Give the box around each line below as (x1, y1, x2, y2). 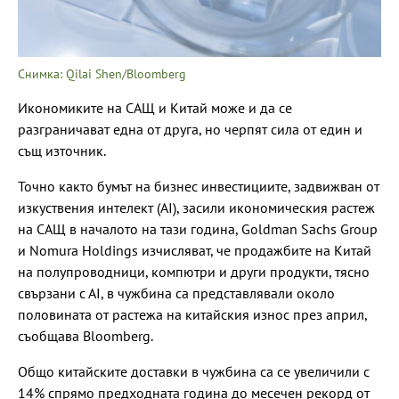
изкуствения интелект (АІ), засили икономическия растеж (18, 198, 375, 216)
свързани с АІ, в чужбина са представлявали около (18, 283, 335, 302)
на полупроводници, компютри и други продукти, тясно (18, 262, 370, 281)
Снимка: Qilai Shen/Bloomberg (18, 65, 186, 82)
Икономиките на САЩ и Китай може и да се (18, 98, 292, 117)
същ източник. (18, 141, 106, 159)
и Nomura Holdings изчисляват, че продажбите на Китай (18, 240, 371, 259)
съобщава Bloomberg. (18, 326, 153, 345)
